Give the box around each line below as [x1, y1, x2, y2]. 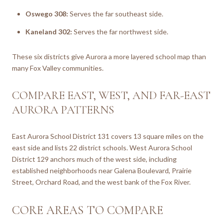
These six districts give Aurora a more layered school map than [12, 52, 206, 61]
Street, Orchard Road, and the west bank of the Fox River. [12, 178, 191, 187]
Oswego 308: [25, 9, 68, 18]
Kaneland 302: [25, 27, 72, 36]
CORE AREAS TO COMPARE [12, 203, 163, 218]
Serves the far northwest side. [72, 27, 168, 36]
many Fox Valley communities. [12, 63, 104, 72]
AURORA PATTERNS [12, 103, 114, 117]
